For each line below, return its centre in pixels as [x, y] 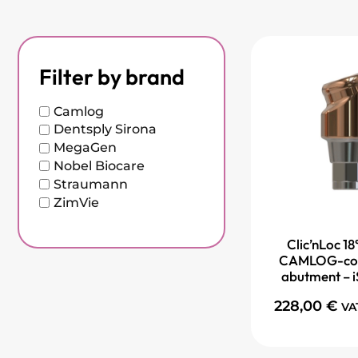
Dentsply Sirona [105, 129]
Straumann [91, 184]
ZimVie [76, 202]
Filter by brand [112, 76]
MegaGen [85, 147]
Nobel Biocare [99, 165]
